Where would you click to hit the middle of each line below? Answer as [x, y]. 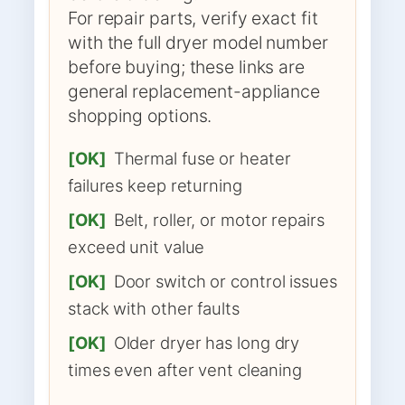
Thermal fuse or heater [202, 158]
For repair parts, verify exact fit [193, 18]
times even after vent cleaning [185, 369]
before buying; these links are [186, 66]
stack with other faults [154, 308]
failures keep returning [155, 185]
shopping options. [140, 115]
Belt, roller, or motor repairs [219, 219]
